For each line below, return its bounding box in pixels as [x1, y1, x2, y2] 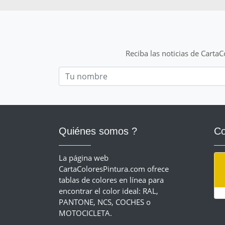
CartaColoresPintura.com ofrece [59, 163, 169, 174]
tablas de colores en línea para [59, 174, 164, 185]
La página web [59, 152, 108, 163]
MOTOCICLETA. [59, 207, 112, 218]
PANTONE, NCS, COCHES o [59, 196, 151, 207]
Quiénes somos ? [59, 125, 137, 137]
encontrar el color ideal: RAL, [59, 185, 158, 196]
